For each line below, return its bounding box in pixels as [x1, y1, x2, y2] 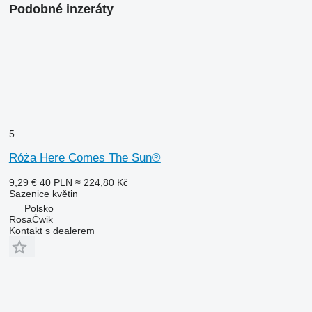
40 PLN [39, 176, 72, 188]
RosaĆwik [8, 213, 53, 225]
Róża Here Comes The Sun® [8, 150, 161, 164]
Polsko [24, 202, 54, 214]
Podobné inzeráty [8, 1, 114, 16]
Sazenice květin [8, 187, 78, 199]
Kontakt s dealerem [8, 224, 95, 236]
